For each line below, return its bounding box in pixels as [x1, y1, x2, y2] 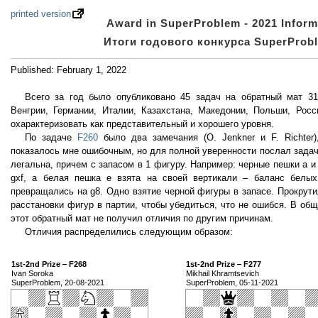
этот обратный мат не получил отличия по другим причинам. [11, 213, 273, 224]
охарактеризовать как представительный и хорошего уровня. [11, 119, 274, 130]
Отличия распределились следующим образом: [25, 226, 233, 238]
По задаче [25, 132, 77, 143]
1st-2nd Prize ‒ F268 [11, 260, 87, 269]
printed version [11, 9, 71, 19]
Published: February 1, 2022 [11, 65, 126, 76]
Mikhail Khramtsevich [186, 269, 259, 278]
